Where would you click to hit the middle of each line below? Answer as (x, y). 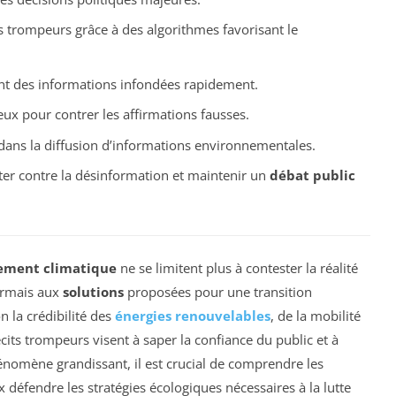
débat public (312, 175)
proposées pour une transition (218, 291)
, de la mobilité (316, 315)
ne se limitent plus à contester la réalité (237, 267)
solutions (93, 291)
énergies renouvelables (193, 315)
